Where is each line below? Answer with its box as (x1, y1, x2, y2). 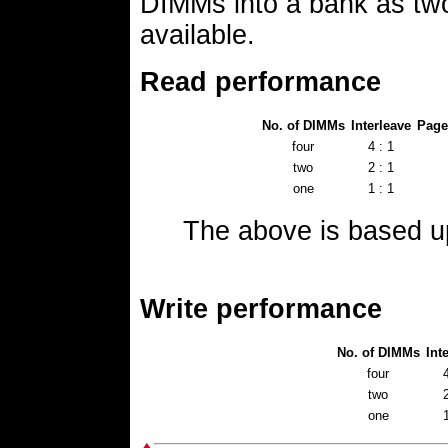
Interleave (350, 118, 411, 133)
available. (140, 20, 255, 50)
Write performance (140, 294, 382, 324)
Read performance (140, 67, 381, 97)
